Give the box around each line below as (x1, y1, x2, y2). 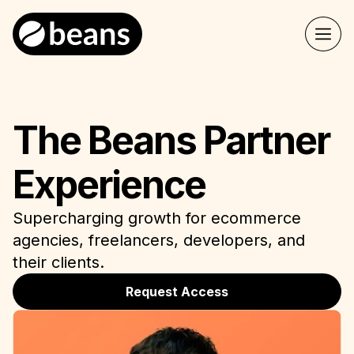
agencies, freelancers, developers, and (13, 231, 305, 250)
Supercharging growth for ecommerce (13, 209, 301, 228)
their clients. (13, 253, 104, 272)
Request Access (126, 284, 228, 299)
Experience (13, 161, 205, 208)
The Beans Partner (13, 117, 330, 164)
